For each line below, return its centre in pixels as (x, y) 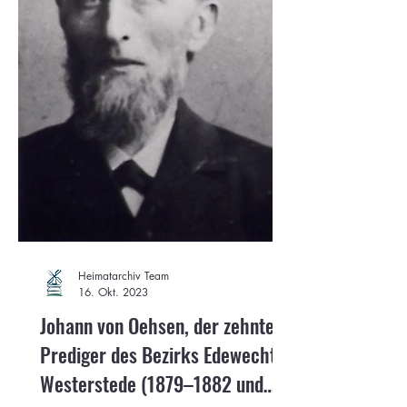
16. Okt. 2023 (113, 293)
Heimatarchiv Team (124, 276)
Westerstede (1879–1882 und (152, 384)
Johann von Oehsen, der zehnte (157, 326)
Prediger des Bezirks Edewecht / (164, 355)
